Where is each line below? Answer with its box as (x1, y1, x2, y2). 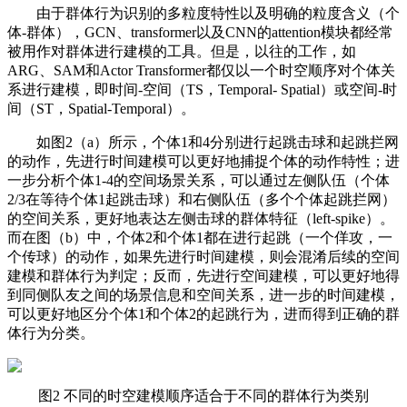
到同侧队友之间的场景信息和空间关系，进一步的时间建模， (7, 287, 400, 303)
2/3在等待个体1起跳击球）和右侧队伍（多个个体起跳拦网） (7, 192, 396, 207)
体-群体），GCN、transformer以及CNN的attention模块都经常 (7, 25, 393, 40)
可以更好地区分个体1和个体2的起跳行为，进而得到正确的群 (7, 306, 400, 322)
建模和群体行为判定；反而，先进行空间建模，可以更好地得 (7, 268, 400, 283)
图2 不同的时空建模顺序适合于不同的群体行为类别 (38, 388, 369, 403)
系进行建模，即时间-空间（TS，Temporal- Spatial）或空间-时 (7, 82, 397, 97)
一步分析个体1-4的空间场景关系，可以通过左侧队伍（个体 (7, 173, 390, 188)
